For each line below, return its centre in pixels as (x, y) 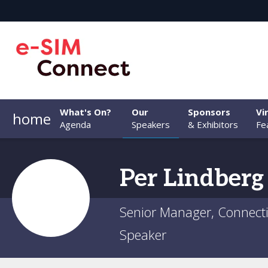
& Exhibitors (213, 124)
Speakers (151, 124)
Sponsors (209, 112)
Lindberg (214, 179)
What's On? (86, 112)
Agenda (75, 124)
